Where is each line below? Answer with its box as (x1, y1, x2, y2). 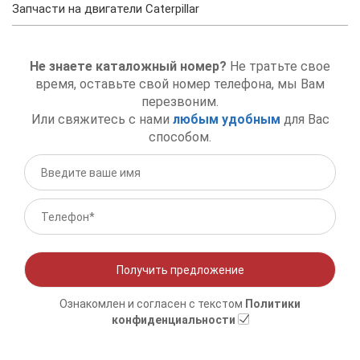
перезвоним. (141, 94, 219, 109)
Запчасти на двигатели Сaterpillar (12, 2, 199, 16)
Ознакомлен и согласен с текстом (59, 297, 245, 310)
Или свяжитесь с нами (31, 112, 173, 127)
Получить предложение (116, 263, 244, 276)
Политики (245, 297, 301, 310)
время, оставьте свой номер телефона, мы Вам (35, 76, 325, 92)
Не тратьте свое (227, 59, 330, 74)
